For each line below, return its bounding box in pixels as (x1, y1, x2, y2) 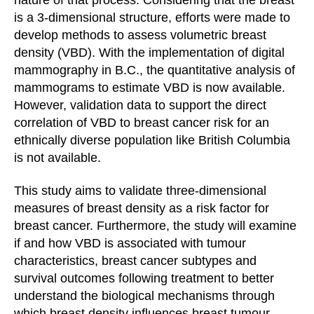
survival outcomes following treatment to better (14, 271, 274, 285)
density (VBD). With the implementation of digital (14, 45, 285, 60)
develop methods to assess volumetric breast (14, 27, 266, 42)
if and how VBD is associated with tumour (14, 236, 246, 250)
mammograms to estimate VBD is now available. (14, 80, 285, 95)
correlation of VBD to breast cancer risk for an (14, 115, 269, 130)
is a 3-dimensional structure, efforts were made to (14, 10, 290, 25)
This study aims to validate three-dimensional (14, 184, 266, 198)
